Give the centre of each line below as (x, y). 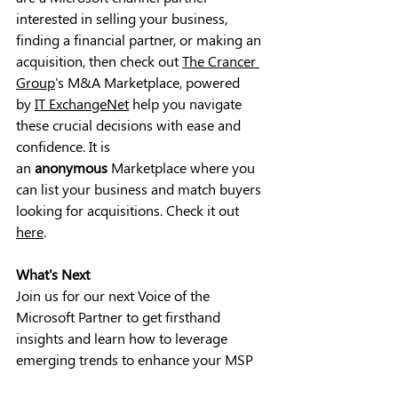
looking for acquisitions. (91, 210)
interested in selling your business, (123, 18)
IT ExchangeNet (82, 103)
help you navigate (187, 103)
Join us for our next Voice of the (115, 295)
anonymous (73, 167)
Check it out (204, 210)
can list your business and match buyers (140, 189)
